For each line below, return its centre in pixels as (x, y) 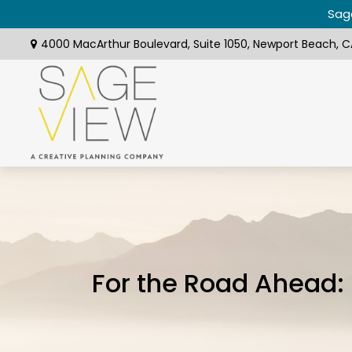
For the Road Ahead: (218, 283)
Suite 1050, (221, 44)
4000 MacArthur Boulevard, (117, 44)
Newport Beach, (295, 44)
